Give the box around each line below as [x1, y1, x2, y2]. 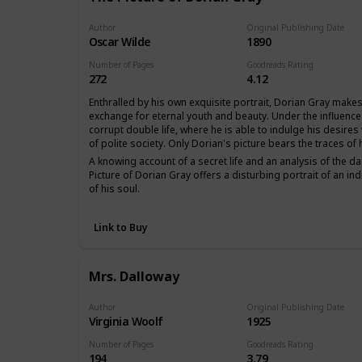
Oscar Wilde [88, 34, 151, 50]
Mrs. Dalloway [88, 267, 179, 285]
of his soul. [88, 182, 140, 196]
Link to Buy [93, 220, 148, 234]
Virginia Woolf [88, 313, 163, 329]
